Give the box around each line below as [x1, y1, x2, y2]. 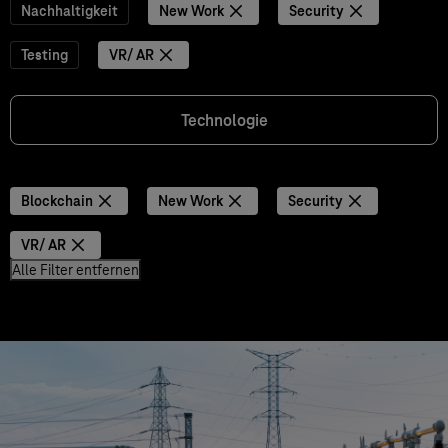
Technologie [180, 110, 268, 131]
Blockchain [21, 192, 93, 210]
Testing [21, 46, 68, 64]
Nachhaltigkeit [21, 2, 118, 20]
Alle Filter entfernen [12, 261, 139, 279]
